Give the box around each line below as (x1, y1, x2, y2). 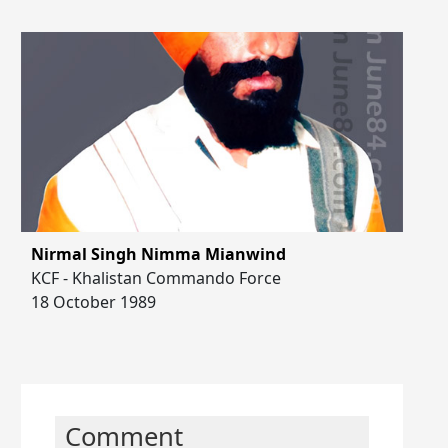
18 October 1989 (30, 290, 156, 313)
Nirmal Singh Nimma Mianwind (30, 242, 286, 265)
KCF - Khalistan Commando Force (30, 266, 281, 289)
